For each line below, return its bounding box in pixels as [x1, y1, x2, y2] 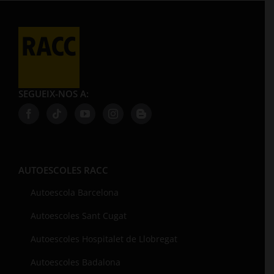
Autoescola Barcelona [31, 186, 119, 198]
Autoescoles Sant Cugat [31, 209, 127, 221]
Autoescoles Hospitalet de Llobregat [31, 232, 177, 245]
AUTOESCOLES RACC [18, 164, 108, 177]
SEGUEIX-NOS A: [18, 87, 89, 100]
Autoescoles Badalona [31, 256, 120, 268]
